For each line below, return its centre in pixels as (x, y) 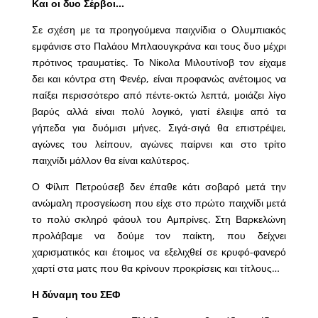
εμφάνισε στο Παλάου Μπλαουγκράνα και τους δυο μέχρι (159, 45)
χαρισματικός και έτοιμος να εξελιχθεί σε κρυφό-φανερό (159, 251)
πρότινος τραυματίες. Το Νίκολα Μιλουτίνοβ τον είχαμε (159, 62)
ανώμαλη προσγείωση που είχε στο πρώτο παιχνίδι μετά (159, 202)
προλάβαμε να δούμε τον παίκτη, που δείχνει (159, 235)
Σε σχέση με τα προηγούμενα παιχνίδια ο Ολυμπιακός (159, 29)
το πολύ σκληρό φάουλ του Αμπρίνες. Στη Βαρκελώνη (159, 219)
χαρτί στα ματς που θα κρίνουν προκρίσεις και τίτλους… (155, 268)
